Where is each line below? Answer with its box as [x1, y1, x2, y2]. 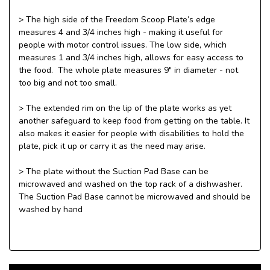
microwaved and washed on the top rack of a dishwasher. [19, 178, 242, 190]
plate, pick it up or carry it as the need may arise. [19, 140, 206, 152]
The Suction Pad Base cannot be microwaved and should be [19, 190, 251, 202]
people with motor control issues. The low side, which [19, 39, 227, 51]
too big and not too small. [19, 77, 117, 89]
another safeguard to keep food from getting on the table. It [19, 115, 250, 127]
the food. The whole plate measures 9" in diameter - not [19, 64, 238, 76]
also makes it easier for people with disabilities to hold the [19, 127, 244, 139]
